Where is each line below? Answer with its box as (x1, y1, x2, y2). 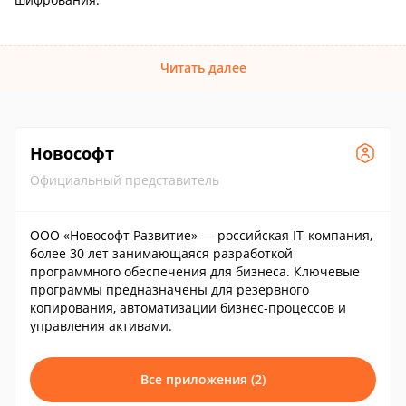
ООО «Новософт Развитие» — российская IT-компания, (30, 227, 372, 244)
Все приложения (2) (140, 371, 266, 388)
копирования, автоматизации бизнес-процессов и (30, 299, 346, 316)
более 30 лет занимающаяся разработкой (30, 245, 293, 262)
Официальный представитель (30, 171, 219, 188)
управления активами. (30, 317, 172, 334)
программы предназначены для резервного (30, 281, 309, 298)
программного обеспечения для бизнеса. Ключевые (30, 263, 360, 280)
